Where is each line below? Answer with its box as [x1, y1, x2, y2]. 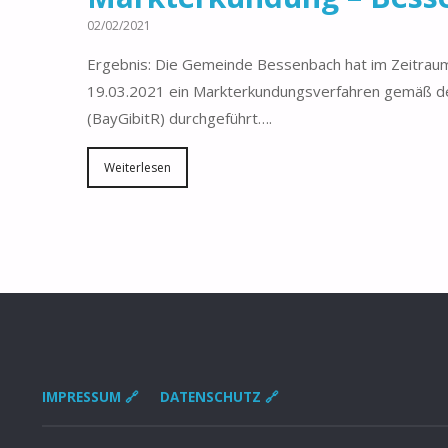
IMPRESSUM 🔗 [42, 388, 139, 407]
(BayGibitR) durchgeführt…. [87, 108, 272, 129]
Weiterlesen [104, 159, 171, 177]
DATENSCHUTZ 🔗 [160, 388, 279, 407]
